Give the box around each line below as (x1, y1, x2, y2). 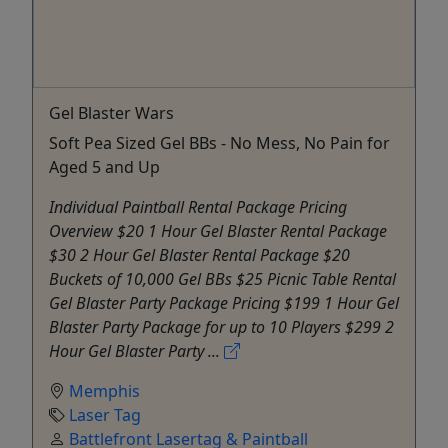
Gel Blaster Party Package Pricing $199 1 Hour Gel (49, 291, 399, 314)
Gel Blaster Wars (49, 101, 174, 124)
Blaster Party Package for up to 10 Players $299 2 (49, 315, 394, 338)
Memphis (69, 379, 140, 402)
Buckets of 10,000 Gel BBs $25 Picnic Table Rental (49, 267, 396, 290)
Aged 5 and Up (49, 155, 160, 178)
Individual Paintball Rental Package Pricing (49, 195, 347, 218)
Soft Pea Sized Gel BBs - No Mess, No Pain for (49, 131, 390, 154)
